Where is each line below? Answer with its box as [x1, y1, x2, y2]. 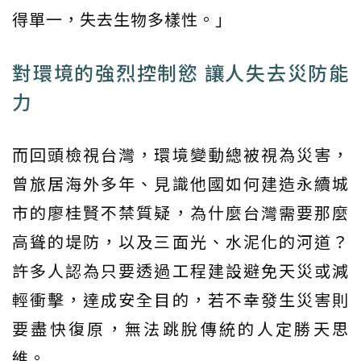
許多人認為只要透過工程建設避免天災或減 [12, 259, 349, 283]
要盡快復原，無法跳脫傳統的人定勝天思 [12, 317, 349, 341]
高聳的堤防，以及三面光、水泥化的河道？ [12, 230, 349, 254]
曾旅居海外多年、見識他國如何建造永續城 [12, 172, 349, 196]
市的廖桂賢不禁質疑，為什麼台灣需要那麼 [12, 201, 349, 225]
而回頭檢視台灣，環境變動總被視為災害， [12, 143, 349, 167]
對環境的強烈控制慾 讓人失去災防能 [12, 58, 349, 87]
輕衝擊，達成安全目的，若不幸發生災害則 [12, 288, 349, 312]
